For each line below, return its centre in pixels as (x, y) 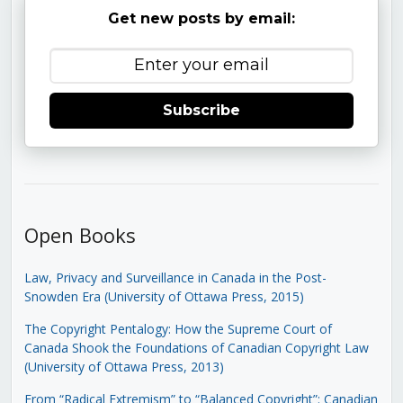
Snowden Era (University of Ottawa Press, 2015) (164, 296)
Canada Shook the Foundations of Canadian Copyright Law (196, 347)
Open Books (80, 234)
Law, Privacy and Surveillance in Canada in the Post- (175, 277)
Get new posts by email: (201, 19)
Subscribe (201, 111)
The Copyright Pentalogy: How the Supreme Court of (178, 328)
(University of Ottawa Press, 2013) (124, 366)
